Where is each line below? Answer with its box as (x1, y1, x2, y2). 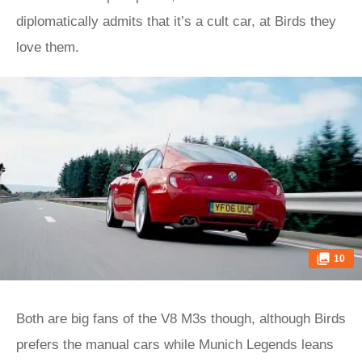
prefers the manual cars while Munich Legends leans (16, 337, 334, 352)
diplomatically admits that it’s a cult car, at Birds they (16, 14, 336, 29)
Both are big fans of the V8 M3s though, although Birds (16, 311, 346, 326)
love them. (16, 40, 83, 55)
